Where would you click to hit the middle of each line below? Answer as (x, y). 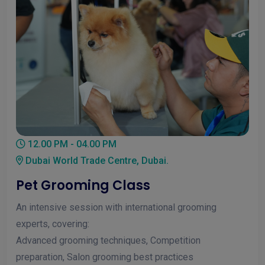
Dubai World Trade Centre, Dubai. (96, 161)
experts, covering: (53, 224)
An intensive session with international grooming (116, 208)
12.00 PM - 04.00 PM (71, 144)
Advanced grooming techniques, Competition (108, 241)
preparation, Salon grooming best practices (105, 257)
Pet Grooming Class (83, 186)
